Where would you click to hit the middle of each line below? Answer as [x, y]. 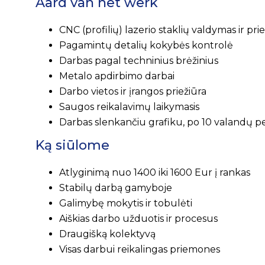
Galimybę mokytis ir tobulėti [126, 203]
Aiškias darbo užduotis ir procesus [138, 218]
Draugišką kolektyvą [107, 234]
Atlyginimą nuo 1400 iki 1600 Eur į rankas [155, 172]
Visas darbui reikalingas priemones [140, 249]
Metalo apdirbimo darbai [117, 76]
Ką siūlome [72, 145]
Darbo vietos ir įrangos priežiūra [133, 91]
